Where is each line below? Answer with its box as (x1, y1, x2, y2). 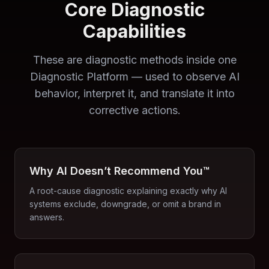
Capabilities (83, 20, 186, 42)
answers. (29, 212, 64, 222)
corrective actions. (88, 104, 181, 116)
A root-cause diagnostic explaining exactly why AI (29, 186, 227, 196)
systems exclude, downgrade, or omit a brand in (29, 199, 221, 209)
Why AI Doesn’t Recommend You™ (29, 165, 210, 177)
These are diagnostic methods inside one (32, 53, 237, 66)
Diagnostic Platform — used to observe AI (29, 70, 240, 83)
